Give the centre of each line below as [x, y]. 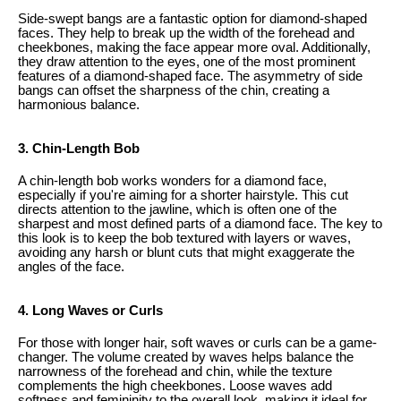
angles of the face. [71, 266]
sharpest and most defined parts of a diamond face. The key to [200, 223]
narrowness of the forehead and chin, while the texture [175, 371]
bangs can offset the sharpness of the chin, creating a [174, 91]
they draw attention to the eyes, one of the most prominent [187, 62]
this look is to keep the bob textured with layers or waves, [184, 238]
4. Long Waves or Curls [90, 310]
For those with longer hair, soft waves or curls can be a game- [197, 342]
